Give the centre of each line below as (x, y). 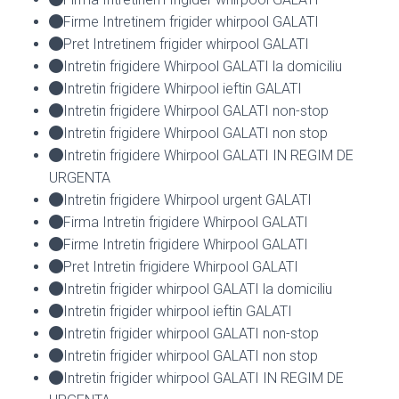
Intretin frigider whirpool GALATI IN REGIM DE (204, 378)
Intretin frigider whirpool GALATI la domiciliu (198, 289)
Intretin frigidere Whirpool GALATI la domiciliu (203, 66)
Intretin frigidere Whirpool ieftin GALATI (183, 88)
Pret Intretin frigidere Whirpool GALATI (181, 266)
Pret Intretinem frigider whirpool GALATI (186, 44)
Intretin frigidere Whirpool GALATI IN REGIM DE (208, 155)
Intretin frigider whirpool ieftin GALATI (178, 311)
